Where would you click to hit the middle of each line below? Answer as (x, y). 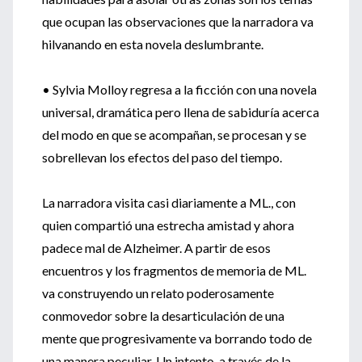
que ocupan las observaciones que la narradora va (178, 21)
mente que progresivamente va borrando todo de (177, 338)
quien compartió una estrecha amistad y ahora (168, 225)
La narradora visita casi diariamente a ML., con (169, 202)
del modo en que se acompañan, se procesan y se (174, 135)
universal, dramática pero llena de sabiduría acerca (181, 112)
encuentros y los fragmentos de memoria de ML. (174, 270)
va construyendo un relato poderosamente (158, 293)
